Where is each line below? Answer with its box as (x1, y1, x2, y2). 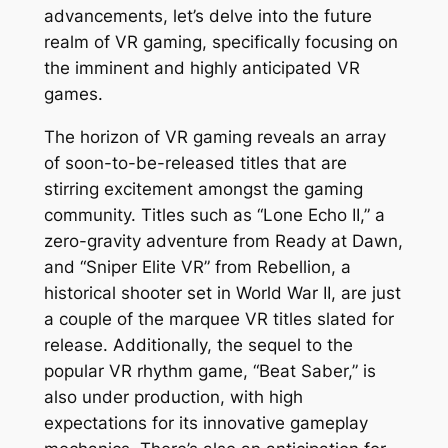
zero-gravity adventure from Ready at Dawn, (43, 230, 403, 251)
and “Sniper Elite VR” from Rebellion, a (43, 256, 351, 277)
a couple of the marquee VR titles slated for (43, 308, 394, 329)
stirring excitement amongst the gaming (43, 178, 363, 199)
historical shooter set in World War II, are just (43, 282, 401, 303)
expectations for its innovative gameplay (43, 412, 368, 433)
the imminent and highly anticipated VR (43, 57, 360, 78)
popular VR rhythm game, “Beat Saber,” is (43, 360, 376, 381)
